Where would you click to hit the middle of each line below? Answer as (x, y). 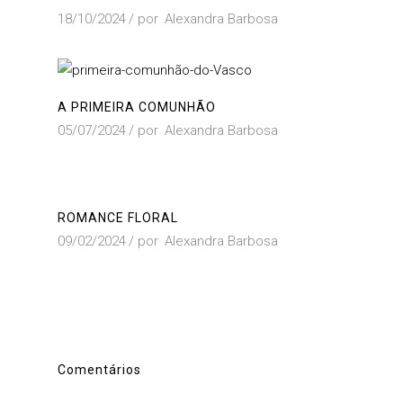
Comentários (99, 370)
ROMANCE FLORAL (118, 218)
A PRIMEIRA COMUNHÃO (137, 107)
